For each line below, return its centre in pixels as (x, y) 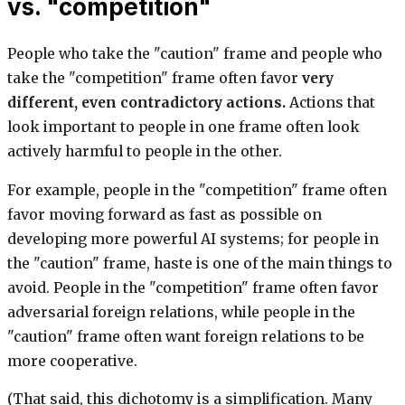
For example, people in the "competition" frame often (197, 190)
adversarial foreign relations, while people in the (181, 312)
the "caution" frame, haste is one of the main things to (200, 263)
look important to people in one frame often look (184, 127)
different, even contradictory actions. (146, 102)
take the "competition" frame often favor (155, 78)
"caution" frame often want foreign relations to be (186, 336)
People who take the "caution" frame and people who (195, 53)
